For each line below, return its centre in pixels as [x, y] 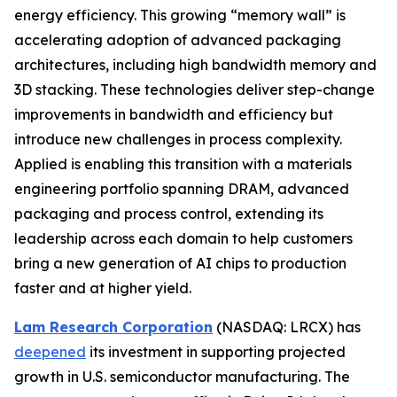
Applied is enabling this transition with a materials [183, 163]
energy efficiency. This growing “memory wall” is [180, 15]
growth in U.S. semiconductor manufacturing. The [182, 376]
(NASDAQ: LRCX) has [287, 327]
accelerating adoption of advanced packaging [178, 39]
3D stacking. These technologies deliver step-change [195, 89]
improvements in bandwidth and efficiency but [174, 114]
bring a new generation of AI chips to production [180, 263]
